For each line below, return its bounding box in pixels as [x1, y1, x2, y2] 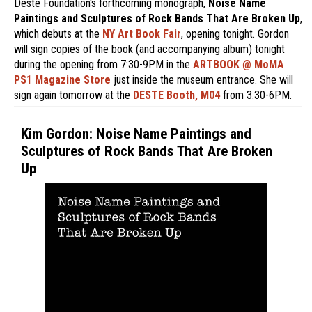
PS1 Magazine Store [14, 72, 111, 86]
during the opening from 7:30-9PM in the [14, 57, 193, 71]
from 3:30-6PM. [220, 88, 292, 102]
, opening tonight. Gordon [181, 26, 289, 40]
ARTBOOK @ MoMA [193, 57, 284, 71]
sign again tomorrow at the [14, 88, 133, 102]
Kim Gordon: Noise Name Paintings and [21, 125, 251, 142]
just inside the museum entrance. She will [111, 72, 293, 86]
